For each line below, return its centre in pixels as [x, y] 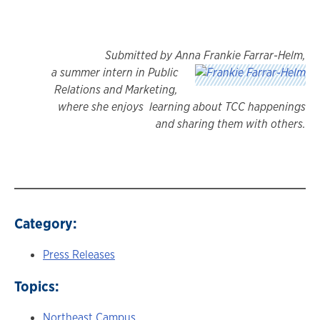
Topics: [37, 286]
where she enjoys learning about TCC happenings [182, 106]
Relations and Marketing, [116, 89]
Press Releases [79, 254]
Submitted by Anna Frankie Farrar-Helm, [205, 55]
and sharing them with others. [231, 124]
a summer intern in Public [115, 72]
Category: [46, 223]
